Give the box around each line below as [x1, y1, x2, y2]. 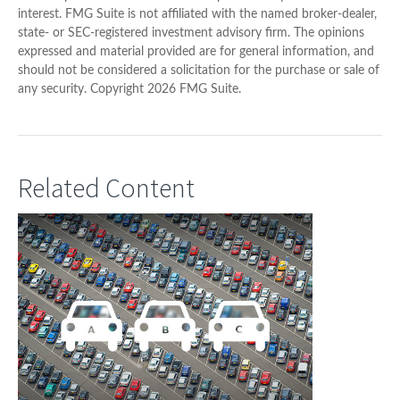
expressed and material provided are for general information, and [18, 46, 374, 59]
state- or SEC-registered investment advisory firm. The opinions [18, 27, 364, 40]
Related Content [18, 171, 195, 205]
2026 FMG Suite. [147, 83, 241, 96]
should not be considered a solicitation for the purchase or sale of [18, 64, 379, 78]
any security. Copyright [18, 83, 147, 96]
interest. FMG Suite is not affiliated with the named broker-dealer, [18, 8, 377, 21]
